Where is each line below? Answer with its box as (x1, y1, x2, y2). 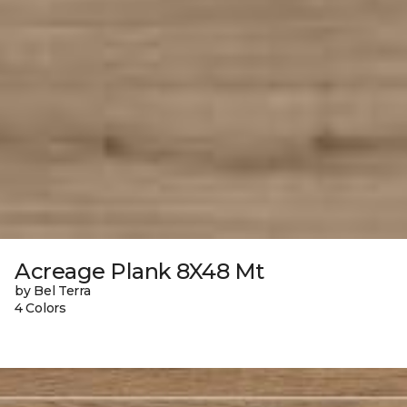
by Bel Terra (15, 282, 91, 299)
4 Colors (15, 299, 66, 316)
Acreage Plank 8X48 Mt (15, 257, 264, 284)
